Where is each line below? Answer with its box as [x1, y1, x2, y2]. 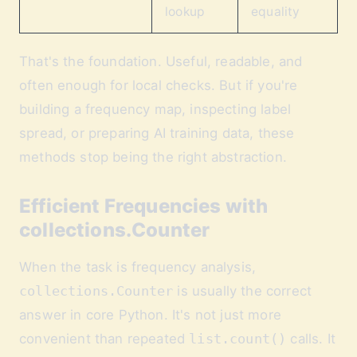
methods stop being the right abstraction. [19, 149, 287, 165]
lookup [165, 4, 206, 19]
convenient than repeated [19, 331, 190, 347]
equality [251, 4, 300, 19]
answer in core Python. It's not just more [19, 307, 281, 323]
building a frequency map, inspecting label [19, 101, 292, 117]
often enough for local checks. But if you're [19, 77, 298, 93]
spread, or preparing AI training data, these [19, 125, 295, 141]
